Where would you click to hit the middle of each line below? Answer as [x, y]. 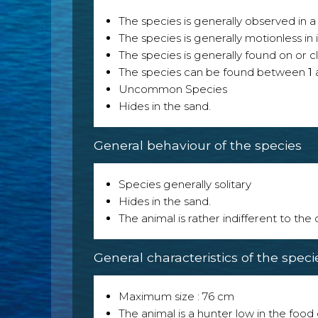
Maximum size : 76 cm [176, 296]
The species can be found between [213, 72]
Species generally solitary [185, 184]
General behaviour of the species [198, 145]
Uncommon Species [173, 89]
